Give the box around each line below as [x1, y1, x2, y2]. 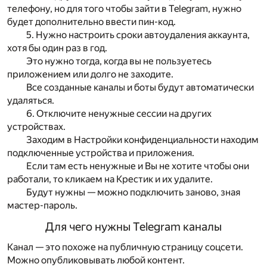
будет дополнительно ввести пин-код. [7, 16, 176, 28]
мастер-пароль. [7, 200, 77, 212]
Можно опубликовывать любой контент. [7, 254, 185, 266]
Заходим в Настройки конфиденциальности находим [26, 134, 259, 146]
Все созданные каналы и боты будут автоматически [26, 82, 254, 94]
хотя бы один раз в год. [7, 42, 107, 54]
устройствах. [7, 121, 66, 133]
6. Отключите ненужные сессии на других [26, 108, 212, 120]
